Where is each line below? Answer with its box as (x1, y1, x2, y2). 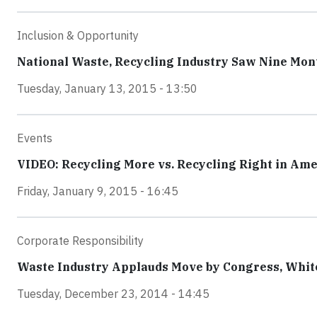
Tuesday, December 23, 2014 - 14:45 (17, 287, 209, 301)
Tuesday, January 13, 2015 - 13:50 (17, 81, 197, 96)
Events (17, 131, 52, 146)
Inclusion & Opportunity (17, 28, 139, 43)
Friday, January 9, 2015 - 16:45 (17, 184, 178, 199)
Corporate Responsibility (17, 234, 144, 248)
